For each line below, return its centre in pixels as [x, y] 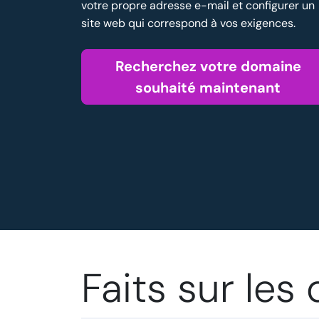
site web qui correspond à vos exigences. [188, 23]
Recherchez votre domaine [208, 67]
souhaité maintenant [208, 88]
